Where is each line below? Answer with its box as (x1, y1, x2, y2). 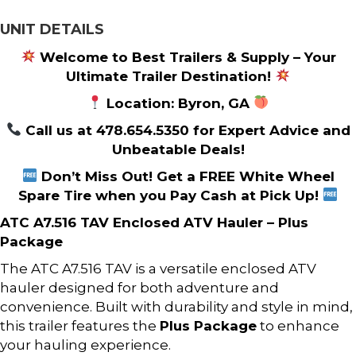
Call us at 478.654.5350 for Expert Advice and (21, 122, 350, 138)
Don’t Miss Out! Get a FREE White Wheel (37, 168, 335, 184)
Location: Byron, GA (103, 95, 253, 111)
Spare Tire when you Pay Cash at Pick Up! (17, 187, 323, 203)
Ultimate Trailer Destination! (65, 68, 275, 84)
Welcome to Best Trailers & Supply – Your (35, 48, 336, 65)
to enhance (257, 317, 339, 334)
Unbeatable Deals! (111, 141, 245, 157)
